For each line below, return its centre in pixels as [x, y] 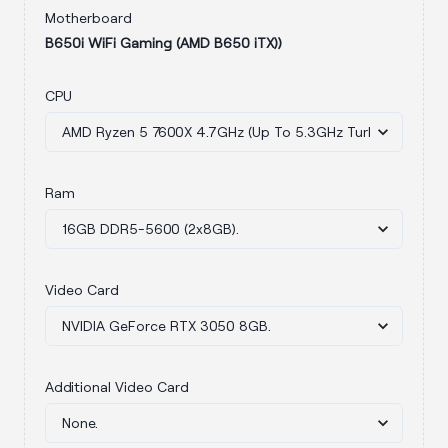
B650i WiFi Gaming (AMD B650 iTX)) [163, 42]
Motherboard [88, 17]
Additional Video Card [117, 386]
